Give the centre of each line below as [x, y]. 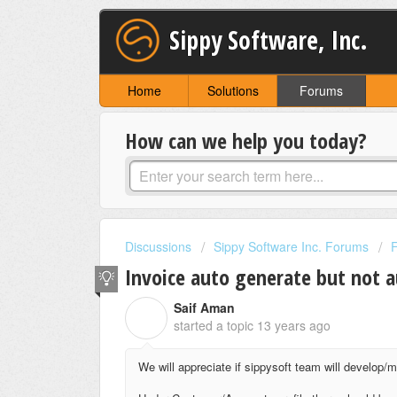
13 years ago [294, 325]
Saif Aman [204, 307]
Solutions [233, 91]
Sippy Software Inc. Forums [291, 247]
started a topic [215, 325]
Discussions [158, 247]
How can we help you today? [246, 141]
